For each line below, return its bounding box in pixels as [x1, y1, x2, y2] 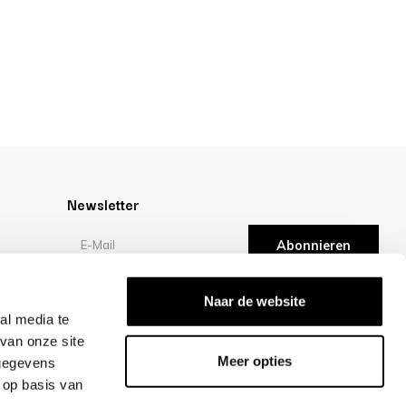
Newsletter [67, 193, 140, 215]
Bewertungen [67, 285, 156, 306]
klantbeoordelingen [133, 335, 238, 349]
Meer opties [217, 353, 292, 369]
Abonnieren [276, 237, 351, 254]
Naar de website [204, 293, 305, 309]
